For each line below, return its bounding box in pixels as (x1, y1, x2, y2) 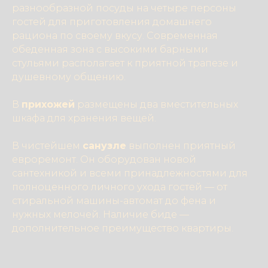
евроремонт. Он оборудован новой (12, 154, 196, 165)
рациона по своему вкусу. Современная (12, 30, 218, 41)
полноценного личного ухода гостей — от (12, 181, 227, 193)
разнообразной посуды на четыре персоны (12, 2, 236, 14)
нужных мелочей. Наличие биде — (12, 209, 189, 220)
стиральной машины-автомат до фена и (12, 195, 216, 206)
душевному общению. (12, 71, 126, 83)
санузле (83, 140, 126, 151)
